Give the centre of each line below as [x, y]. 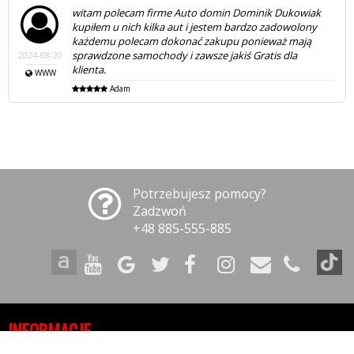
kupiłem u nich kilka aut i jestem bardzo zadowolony [195, 26]
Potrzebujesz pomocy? [199, 193]
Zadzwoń [159, 211]
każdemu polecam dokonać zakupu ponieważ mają [192, 41]
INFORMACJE [49, 331]
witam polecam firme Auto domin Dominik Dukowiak [197, 12]
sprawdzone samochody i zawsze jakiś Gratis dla [185, 55]
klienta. [89, 69]
